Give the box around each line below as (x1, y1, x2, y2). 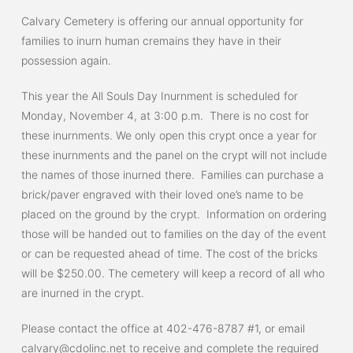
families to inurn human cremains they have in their (20, 34, 281, 47)
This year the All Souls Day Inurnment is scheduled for (20, 89, 298, 102)
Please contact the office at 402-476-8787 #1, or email (20, 321, 305, 335)
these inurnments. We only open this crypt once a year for (20, 128, 317, 142)
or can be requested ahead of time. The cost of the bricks (20, 247, 318, 260)
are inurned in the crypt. (20, 286, 144, 299)
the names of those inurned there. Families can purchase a (20, 168, 324, 181)
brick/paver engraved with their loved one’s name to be (20, 188, 303, 201)
